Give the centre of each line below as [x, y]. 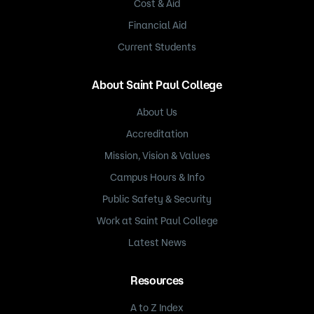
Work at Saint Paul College [157, 221]
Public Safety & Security [157, 199]
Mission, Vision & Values [157, 156]
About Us [157, 112]
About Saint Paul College [157, 85]
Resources [157, 281]
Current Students [157, 47]
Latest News [157, 243]
